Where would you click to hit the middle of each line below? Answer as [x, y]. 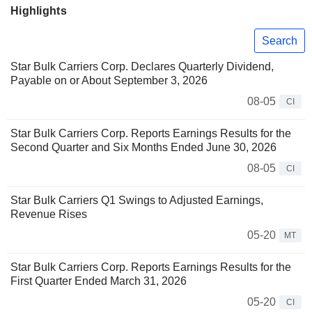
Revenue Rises [49, 214]
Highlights [39, 11]
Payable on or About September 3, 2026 [109, 81]
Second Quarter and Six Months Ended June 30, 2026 [143, 148]
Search [280, 40]
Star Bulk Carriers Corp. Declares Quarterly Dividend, [142, 67]
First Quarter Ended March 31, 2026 [99, 281]
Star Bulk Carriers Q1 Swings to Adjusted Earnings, [137, 201]
